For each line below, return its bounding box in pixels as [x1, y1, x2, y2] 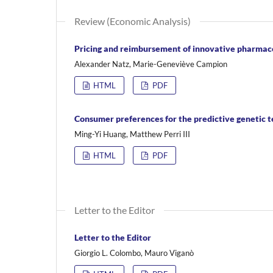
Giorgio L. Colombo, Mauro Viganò [74, 247, 194, 258]
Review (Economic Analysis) [74, 15, 191, 27]
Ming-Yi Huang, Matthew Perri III [74, 129, 190, 139]
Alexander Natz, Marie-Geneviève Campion [74, 58, 227, 69]
